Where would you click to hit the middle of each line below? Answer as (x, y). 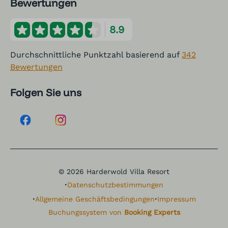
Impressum (176, 199)
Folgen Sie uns (46, 93)
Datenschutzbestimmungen (115, 185)
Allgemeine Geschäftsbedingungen (95, 199)
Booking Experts (152, 212)
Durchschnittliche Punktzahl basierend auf (96, 55)
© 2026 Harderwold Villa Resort (114, 172)
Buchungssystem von (86, 212)
